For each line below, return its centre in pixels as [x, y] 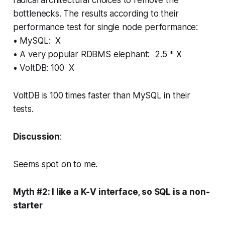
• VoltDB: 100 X [43, 68]
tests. [23, 109]
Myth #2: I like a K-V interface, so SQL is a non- [111, 192]
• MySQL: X [37, 40]
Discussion [36, 136]
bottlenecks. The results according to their [96, 13]
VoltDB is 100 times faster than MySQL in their [101, 95]
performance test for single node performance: [105, 27]
